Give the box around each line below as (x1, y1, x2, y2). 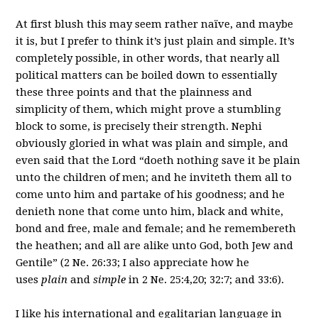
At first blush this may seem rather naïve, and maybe (16, 17, 294, 31)
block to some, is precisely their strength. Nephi (16, 119, 263, 133)
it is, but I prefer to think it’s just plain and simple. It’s (16, 34, 295, 48)
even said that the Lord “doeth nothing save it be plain (16, 153, 301, 167)
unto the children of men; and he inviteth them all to (16, 170, 292, 184)
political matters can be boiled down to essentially (16, 68, 278, 82)
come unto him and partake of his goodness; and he (16, 187, 285, 201)
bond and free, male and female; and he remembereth (16, 221, 297, 235)
